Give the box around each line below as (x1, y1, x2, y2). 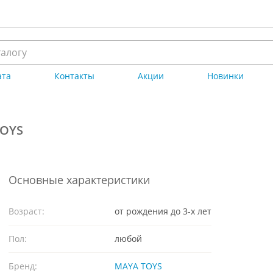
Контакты (54, 70, 95, 82)
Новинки (207, 70, 244, 82)
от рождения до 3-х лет (115, 205, 211, 217)
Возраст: (9, 205, 44, 217)
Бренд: (9, 260, 37, 272)
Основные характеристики (9, 172, 150, 187)
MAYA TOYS (115, 260, 162, 272)
